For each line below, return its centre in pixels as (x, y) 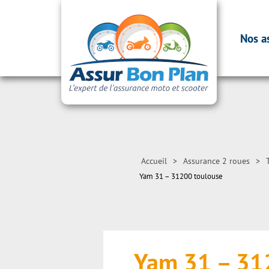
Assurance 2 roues (216, 161)
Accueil (154, 161)
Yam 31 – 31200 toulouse (181, 176)
